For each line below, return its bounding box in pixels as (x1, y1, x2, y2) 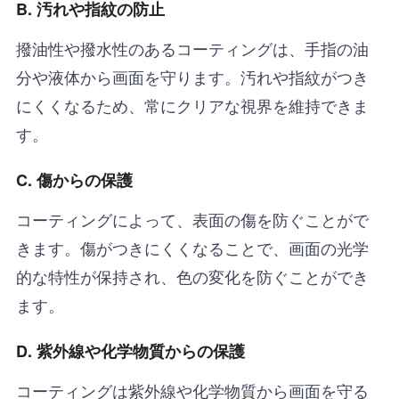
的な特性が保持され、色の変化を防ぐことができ (15, 264, 369, 288)
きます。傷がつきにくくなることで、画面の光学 (15, 235, 369, 259)
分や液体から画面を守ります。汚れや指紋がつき (15, 64, 369, 88)
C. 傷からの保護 (15, 167, 133, 191)
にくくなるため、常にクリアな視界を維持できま (15, 93, 369, 117)
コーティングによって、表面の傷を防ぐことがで (15, 207, 369, 231)
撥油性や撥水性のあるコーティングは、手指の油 (15, 36, 369, 60)
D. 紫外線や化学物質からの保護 (15, 338, 245, 362)
